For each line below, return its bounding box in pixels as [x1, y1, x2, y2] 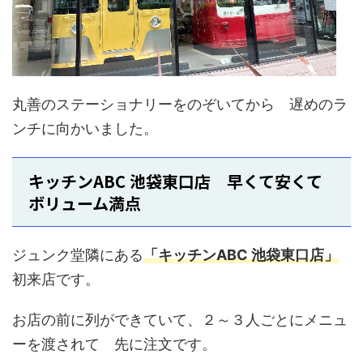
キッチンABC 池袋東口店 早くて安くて [28, 169, 322, 193]
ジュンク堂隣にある [12, 246, 143, 263]
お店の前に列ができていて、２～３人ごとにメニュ [12, 310, 348, 328]
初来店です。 [12, 270, 100, 288]
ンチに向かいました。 [12, 119, 158, 137]
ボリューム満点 [28, 190, 141, 215]
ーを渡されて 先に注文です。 [12, 335, 216, 352]
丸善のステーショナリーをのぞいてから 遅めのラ [12, 95, 348, 113]
